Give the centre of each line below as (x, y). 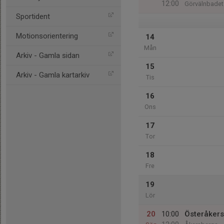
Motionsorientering (47, 36)
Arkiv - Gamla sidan (48, 55)
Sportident (33, 16)
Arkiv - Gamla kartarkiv (53, 75)
